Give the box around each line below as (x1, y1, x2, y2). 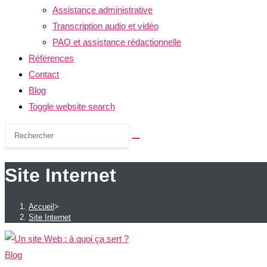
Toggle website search (29, 101, 115, 111)
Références (29, 53, 74, 63)
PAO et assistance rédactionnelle (52, 37, 181, 47)
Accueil (29, 201, 54, 211)
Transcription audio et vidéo (52, 21, 159, 31)
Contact (29, 69, 59, 79)
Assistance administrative (52, 5, 153, 15)
